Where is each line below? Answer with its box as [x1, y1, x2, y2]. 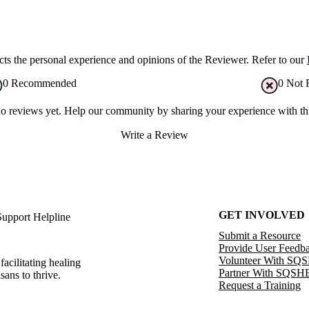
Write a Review [121, 129, 188, 141]
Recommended [11, 77, 77, 89]
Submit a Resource [218, 230, 301, 242]
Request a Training [218, 279, 301, 292]
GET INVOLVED [218, 208, 305, 221]
